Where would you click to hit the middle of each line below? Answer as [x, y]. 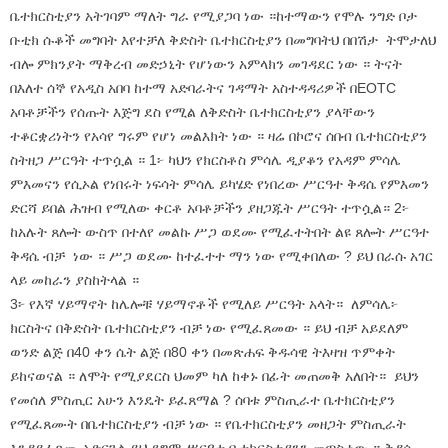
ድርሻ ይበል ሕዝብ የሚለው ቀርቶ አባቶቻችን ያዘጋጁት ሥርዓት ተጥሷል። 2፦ [209, 208]
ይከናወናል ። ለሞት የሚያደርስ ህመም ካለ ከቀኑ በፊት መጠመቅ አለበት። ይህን [214, 376]
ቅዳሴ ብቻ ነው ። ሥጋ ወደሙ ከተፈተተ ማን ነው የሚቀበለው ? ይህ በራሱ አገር [221, 256]
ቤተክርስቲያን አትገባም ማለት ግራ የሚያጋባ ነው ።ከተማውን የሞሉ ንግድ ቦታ [213, 16]
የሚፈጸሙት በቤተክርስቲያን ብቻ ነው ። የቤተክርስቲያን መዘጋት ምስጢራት [208, 424]
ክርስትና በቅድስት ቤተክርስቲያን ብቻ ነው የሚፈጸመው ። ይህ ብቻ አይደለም [209, 328]
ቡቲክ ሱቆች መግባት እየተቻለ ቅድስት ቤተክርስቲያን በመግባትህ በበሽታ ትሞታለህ [223, 40]
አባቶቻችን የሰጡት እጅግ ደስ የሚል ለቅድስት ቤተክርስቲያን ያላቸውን [192, 112]
